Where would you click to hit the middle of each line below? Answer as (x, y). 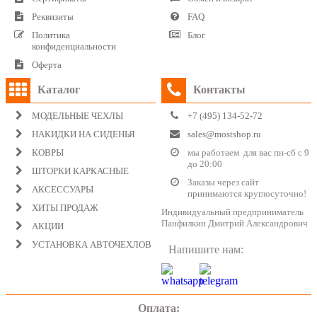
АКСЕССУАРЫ (63, 189)
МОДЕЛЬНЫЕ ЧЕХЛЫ (77, 115)
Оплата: (158, 308)
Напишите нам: (206, 249)
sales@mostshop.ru (225, 134)
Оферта (47, 64)
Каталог (59, 90)
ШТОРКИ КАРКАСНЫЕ (80, 171)
